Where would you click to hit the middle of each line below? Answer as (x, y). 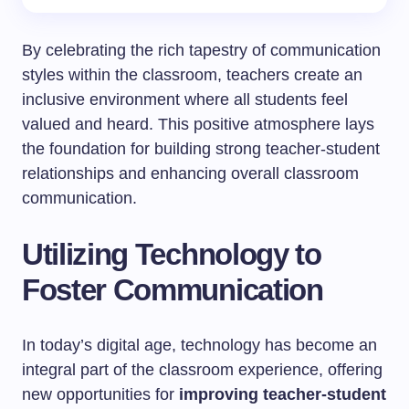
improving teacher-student (283, 394)
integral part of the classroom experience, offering (202, 370)
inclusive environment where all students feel (185, 100)
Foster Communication (173, 290)
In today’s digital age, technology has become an (199, 345)
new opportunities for (100, 394)
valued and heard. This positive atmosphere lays (198, 124)
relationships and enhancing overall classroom (190, 173)
